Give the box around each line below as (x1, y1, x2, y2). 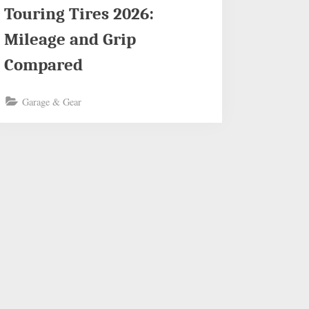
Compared (4, 55, 83, 75)
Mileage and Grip (4, 30, 137, 50)
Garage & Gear (22, 94, 82, 108)
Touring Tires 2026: (4, 4, 154, 24)
